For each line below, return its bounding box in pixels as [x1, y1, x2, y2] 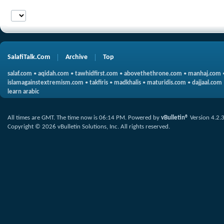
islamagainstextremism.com [7, 79, 83, 86]
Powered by [128, 114, 161, 121]
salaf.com [7, 70, 32, 77]
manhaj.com [188, 70, 221, 77]
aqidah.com [38, 70, 69, 77]
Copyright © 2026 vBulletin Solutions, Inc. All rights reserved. [7, 123, 170, 130]
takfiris [89, 79, 108, 86]
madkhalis [114, 79, 141, 86]
